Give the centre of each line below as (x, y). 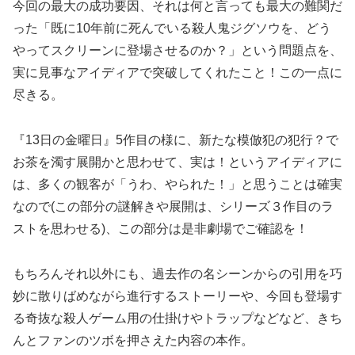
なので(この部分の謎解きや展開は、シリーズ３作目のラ (173, 206)
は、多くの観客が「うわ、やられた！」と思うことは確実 (177, 184)
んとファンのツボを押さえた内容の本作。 (133, 340)
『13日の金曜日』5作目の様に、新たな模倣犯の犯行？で (176, 139)
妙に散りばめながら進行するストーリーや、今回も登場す (177, 296)
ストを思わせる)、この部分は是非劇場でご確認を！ (160, 228)
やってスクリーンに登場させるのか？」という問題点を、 (177, 51)
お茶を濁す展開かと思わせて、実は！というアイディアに (177, 162)
